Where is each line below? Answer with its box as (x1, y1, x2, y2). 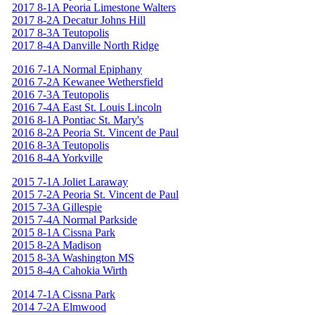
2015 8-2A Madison (12, 238, 101, 251)
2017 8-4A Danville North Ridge (12, 39, 159, 51)
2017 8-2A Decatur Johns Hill (12, 13, 146, 26)
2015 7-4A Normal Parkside (12, 213, 137, 226)
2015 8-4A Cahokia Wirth (12, 264, 127, 276)
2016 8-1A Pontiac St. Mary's (12, 113, 143, 126)
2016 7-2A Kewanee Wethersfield (12, 75, 163, 88)
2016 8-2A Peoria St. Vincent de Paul (12, 126, 179, 139)
